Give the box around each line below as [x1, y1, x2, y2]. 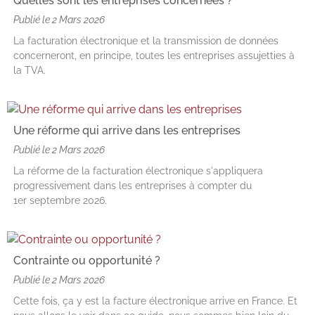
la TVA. [13, 65, 46, 76]
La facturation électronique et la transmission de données [13, 35, 278, 46]
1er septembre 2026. [13, 195, 107, 206]
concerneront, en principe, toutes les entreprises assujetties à [13, 50, 295, 61]
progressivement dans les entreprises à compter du [13, 180, 252, 191]
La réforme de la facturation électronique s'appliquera [13, 165, 263, 176]
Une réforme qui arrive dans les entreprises [13, 124, 240, 137]
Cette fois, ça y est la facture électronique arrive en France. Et [13, 295, 297, 307]
